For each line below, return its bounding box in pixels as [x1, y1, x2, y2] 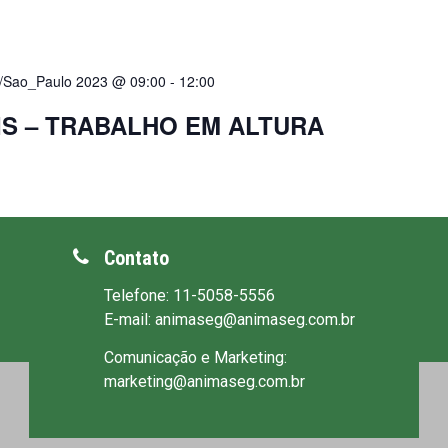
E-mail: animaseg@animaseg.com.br [104, 309, 355, 329]
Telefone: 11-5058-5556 [104, 285, 275, 305]
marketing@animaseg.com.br [104, 371, 305, 391]
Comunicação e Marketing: [104, 347, 287, 367]
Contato [104, 245, 169, 270]
